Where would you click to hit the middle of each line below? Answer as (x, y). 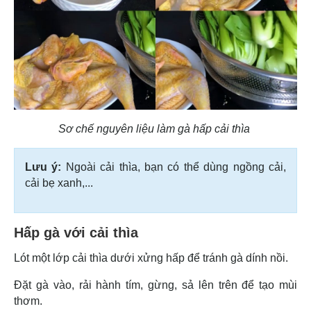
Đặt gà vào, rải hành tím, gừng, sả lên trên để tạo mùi (155, 285)
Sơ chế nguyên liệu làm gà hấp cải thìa (155, 129)
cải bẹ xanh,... (59, 183)
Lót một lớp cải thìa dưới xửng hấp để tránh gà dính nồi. (151, 258)
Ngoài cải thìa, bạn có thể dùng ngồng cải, (174, 167)
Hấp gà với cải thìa (76, 233)
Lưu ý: (43, 167)
